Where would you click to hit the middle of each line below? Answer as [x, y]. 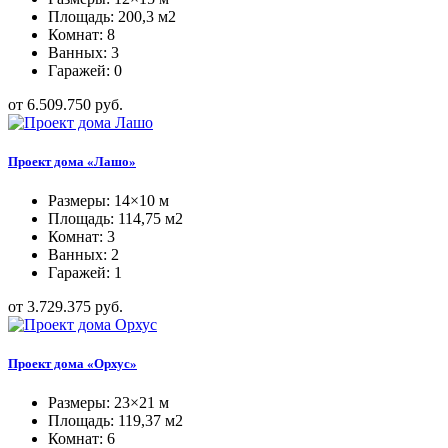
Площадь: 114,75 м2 [115, 218]
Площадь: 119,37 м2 [115, 421]
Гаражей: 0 [85, 70]
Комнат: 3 [81, 236]
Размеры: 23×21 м [108, 403]
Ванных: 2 [83, 254]
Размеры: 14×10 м [108, 200]
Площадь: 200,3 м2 [112, 16]
